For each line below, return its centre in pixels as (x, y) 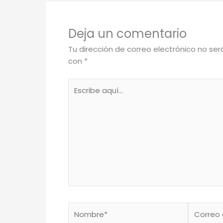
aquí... (78, 96)
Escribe (81, 84)
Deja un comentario (127, 34)
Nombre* (84, 208)
